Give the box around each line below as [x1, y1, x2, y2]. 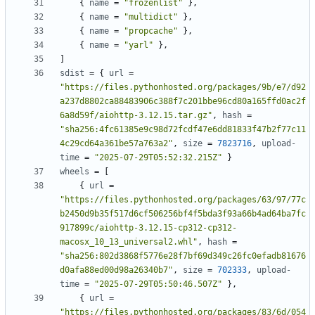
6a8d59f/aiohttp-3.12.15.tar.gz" [60, 110, 212, 121]
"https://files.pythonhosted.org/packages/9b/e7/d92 [60, 82, 306, 93]
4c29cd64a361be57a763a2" [60, 139, 173, 149]
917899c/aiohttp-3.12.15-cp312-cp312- [60, 223, 237, 233]
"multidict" [124, 12, 178, 22]
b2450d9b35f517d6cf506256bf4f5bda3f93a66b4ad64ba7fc [60, 209, 306, 219]
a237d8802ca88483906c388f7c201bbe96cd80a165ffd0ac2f [60, 96, 306, 107]
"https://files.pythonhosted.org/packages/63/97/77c [60, 195, 306, 205]
